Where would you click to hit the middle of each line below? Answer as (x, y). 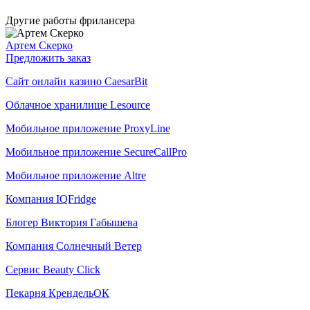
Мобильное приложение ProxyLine (88, 128)
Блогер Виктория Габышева (72, 222)
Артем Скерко (39, 45)
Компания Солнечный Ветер (74, 246)
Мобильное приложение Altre (76, 175)
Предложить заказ (48, 57)
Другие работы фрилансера (70, 20)
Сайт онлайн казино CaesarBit (76, 81)
